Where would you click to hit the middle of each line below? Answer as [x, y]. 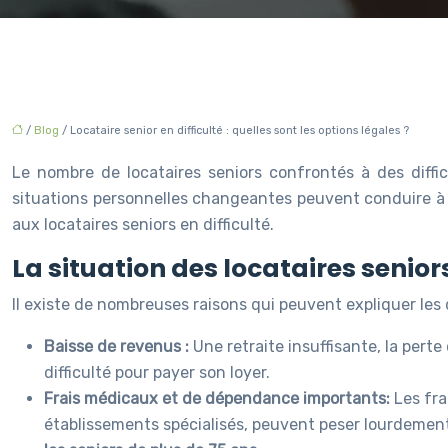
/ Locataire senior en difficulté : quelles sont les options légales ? [234, 130]
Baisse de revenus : [118, 346]
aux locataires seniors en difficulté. [143, 224]
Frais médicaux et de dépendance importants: [219, 398]
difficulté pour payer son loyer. [157, 372]
